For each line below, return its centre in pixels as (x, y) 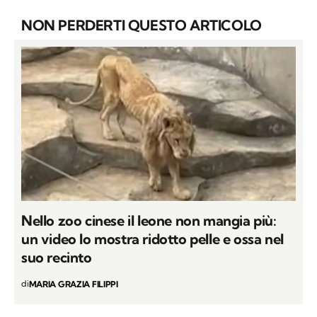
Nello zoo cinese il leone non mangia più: (149, 221)
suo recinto (57, 258)
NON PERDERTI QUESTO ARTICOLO (142, 25)
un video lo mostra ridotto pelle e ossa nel (152, 239)
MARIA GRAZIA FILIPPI (73, 284)
